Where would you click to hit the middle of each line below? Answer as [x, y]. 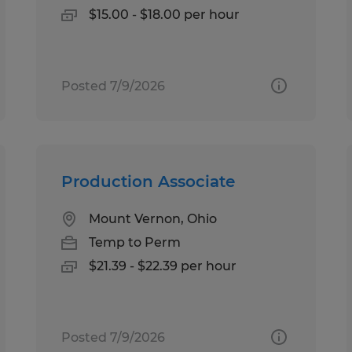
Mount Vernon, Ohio [153, 218]
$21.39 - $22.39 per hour [163, 266]
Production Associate [148, 181]
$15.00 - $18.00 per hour [165, 14]
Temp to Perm [135, 242]
